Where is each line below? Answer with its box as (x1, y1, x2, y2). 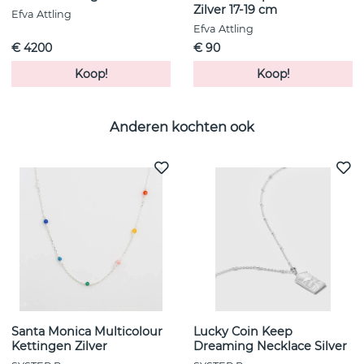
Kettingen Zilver (11, 339, 107, 354)
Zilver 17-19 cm (193, 2, 277, 18)
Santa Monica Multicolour (11, 324, 162, 340)
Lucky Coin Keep (193, 324, 292, 340)
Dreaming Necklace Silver (193, 339, 347, 354)
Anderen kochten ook (110, 118, 254, 135)
